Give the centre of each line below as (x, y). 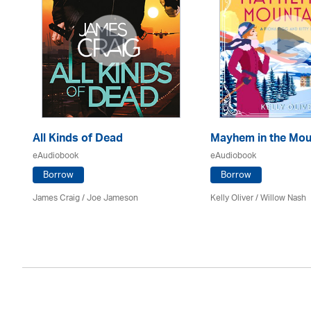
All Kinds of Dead (78, 140)
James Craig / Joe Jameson (85, 198)
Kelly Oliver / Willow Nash (258, 198)
